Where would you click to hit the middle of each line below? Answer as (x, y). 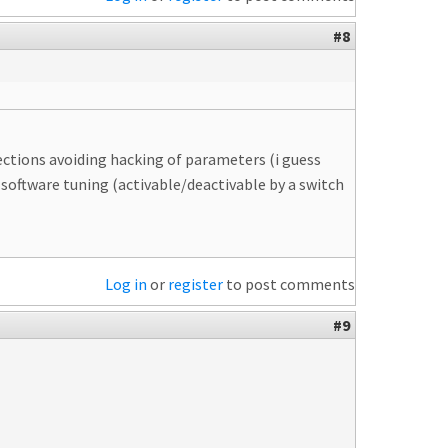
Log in (126, 284)
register (195, 284)
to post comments (289, 284)
